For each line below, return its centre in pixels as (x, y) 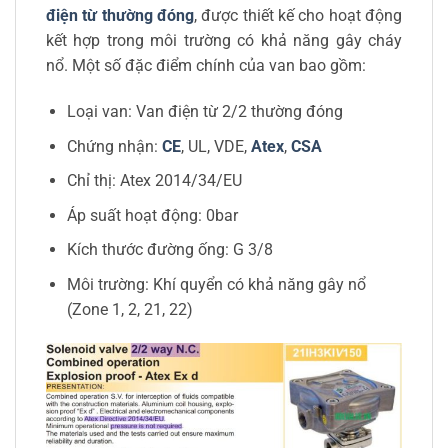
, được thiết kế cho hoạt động (298, 16)
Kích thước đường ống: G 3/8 (169, 250)
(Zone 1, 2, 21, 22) (129, 309)
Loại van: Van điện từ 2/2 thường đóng (204, 111)
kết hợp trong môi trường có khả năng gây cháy (224, 41)
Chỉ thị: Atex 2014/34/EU (154, 181)
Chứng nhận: (114, 146)
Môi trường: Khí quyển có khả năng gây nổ (216, 284)
